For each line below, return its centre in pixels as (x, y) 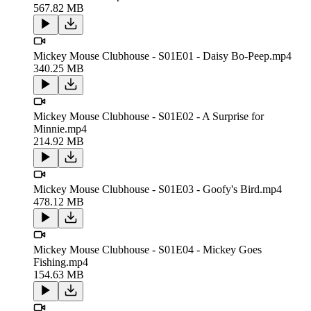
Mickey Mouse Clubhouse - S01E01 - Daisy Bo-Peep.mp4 (162, 56)
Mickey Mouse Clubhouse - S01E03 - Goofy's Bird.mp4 (158, 189)
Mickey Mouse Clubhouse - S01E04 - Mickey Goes (148, 249)
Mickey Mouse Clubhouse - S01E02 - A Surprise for (149, 116)
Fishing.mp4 (61, 262)
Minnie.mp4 (60, 128)
